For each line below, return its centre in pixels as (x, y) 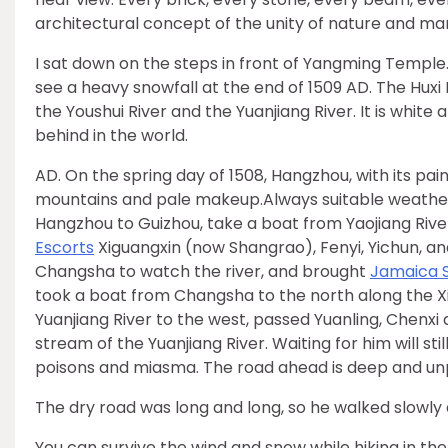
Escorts (64, 247)
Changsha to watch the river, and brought (202, 271)
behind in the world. (111, 135)
